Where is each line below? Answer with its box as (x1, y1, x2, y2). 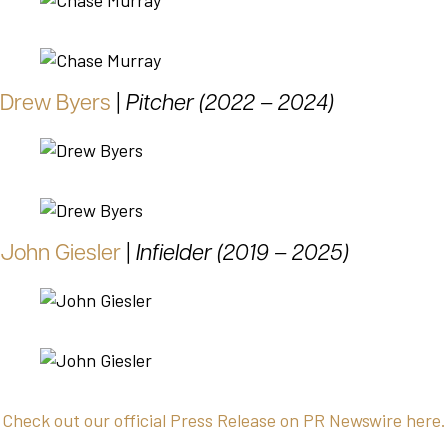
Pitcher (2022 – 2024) (126, 93, 334, 117)
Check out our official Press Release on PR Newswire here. (2, 409, 446, 432)
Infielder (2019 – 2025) (136, 243, 349, 267)
